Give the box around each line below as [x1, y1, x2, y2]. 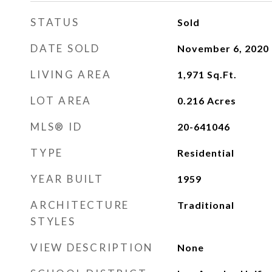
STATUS [30, 16, 80, 29]
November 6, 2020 [177, 42, 269, 54]
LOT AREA [30, 94, 92, 107]
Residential [177, 147, 234, 158]
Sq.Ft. [206, 69, 237, 80]
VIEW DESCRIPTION [30, 241, 154, 254]
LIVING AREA [30, 68, 112, 81]
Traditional [177, 199, 234, 211]
